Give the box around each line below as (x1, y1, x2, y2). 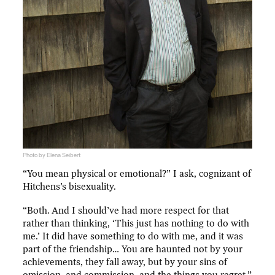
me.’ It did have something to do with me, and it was (23, 231, 244, 242)
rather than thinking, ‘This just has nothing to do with (23, 218, 250, 230)
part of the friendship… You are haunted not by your (23, 244, 243, 255)
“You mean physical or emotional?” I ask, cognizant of (23, 168, 252, 179)
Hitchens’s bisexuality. (23, 180, 117, 192)
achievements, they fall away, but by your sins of (23, 257, 228, 268)
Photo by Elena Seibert (23, 152, 81, 160)
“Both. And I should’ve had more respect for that (23, 205, 230, 217)
